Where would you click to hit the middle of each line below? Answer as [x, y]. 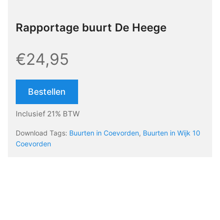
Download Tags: [42, 133]
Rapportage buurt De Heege [91, 27]
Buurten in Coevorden [104, 133]
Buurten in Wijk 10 [172, 133]
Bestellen [47, 92]
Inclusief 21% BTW [48, 114]
